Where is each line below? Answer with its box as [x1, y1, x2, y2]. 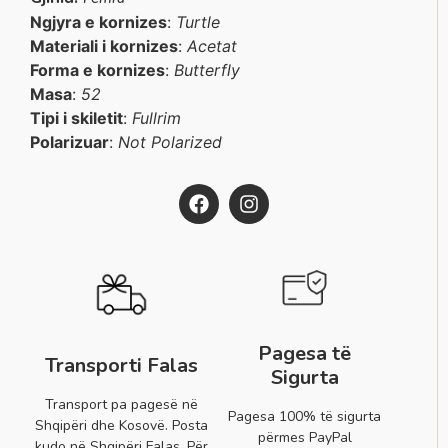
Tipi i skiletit [30, 107, 123, 128]
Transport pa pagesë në [45, 394, 199, 414]
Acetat [187, 35, 237, 56]
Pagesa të [258, 339, 352, 367]
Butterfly [174, 59, 240, 80]
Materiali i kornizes [30, 35, 178, 56]
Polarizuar [30, 131, 109, 152]
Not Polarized [118, 131, 222, 152]
